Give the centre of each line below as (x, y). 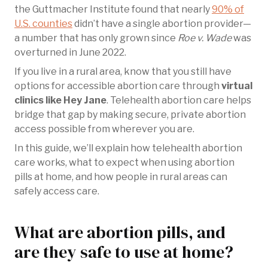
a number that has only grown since (96, 38)
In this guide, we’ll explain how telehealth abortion (128, 148)
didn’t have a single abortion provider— (162, 24)
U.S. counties (43, 24)
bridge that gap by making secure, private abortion (130, 115)
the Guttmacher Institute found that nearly (113, 9)
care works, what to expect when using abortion (124, 162)
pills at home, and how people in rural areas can (121, 177)
